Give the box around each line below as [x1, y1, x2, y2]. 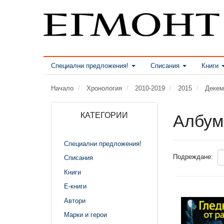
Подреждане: [172, 153, 213, 160]
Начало [51, 84, 73, 92]
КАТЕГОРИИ [80, 110, 128, 119]
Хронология [86, 84, 122, 92]
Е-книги [64, 182, 86, 190]
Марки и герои [64, 210, 107, 218]
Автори [64, 196, 85, 204]
